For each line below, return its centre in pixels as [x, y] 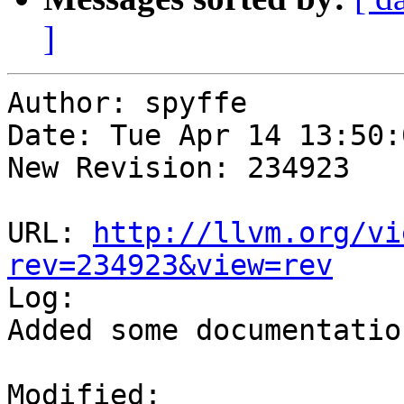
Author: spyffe [127, 103]
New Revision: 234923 [179, 168]
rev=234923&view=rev [170, 266]
